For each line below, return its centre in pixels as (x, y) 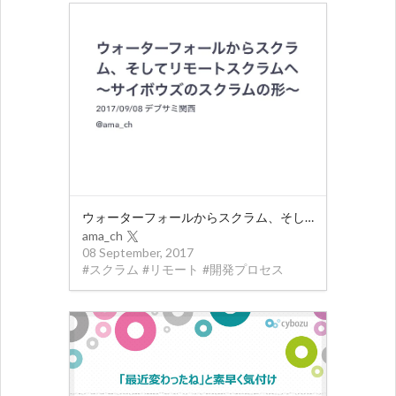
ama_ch (103, 236)
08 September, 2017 (138, 253)
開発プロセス (247, 270)
